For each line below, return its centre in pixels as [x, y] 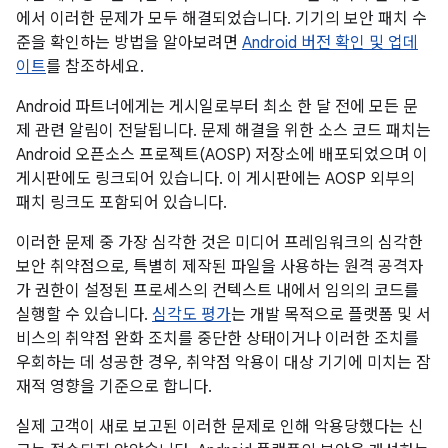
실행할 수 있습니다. [84, 315]
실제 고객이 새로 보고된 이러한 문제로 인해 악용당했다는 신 [219, 427]
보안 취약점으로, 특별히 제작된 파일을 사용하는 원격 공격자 [219, 267]
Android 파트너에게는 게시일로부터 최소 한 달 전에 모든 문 [217, 107]
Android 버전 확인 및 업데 [330, 43]
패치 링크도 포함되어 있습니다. [121, 203]
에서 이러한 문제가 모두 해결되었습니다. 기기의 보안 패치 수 [221, 19]
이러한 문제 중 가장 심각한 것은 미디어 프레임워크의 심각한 [219, 243]
